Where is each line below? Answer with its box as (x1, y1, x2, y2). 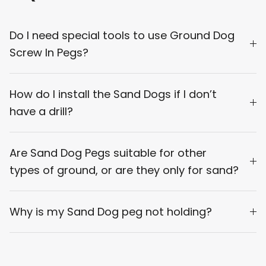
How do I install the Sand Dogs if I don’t (9, 87, 217, 102)
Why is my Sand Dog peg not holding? (9, 204, 212, 220)
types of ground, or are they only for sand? (9, 163, 239, 178)
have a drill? (9, 104, 73, 119)
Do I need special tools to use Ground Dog (9, 28, 235, 43)
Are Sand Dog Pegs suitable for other (9, 145, 207, 161)
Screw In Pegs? (9, 45, 88, 61)
